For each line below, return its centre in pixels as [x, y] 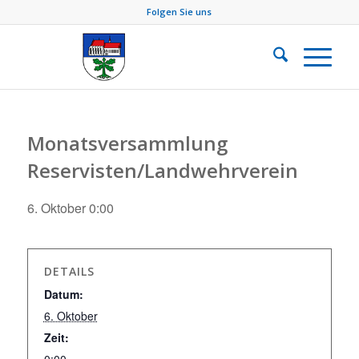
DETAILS [69, 271]
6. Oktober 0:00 [70, 208]
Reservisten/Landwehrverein [162, 170]
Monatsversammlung [127, 143]
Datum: [63, 294]
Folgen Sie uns [179, 12]
